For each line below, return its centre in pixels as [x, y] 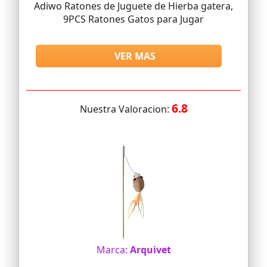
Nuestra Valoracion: [125, 109]
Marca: [113, 250]
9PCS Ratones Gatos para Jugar [133, 19]
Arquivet [150, 250]
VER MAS [135, 56]
